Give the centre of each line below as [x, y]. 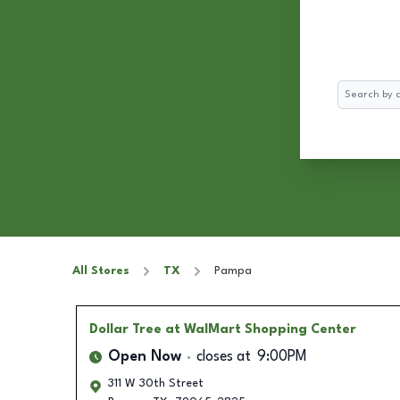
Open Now [144, 357]
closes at [223, 357]
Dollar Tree [125, 329]
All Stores [101, 271]
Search [355, 89]
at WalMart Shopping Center [260, 329]
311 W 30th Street [155, 383]
